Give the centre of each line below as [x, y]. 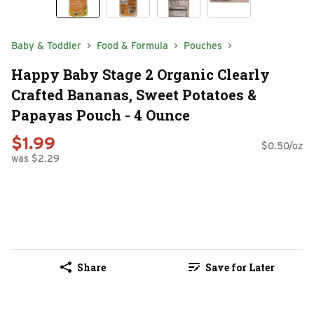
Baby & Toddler [46, 46]
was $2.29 [35, 159]
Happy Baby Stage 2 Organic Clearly [141, 74]
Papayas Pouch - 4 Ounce [101, 115]
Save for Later [240, 267]
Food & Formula [132, 46]
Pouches [203, 46]
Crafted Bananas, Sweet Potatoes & [134, 94]
